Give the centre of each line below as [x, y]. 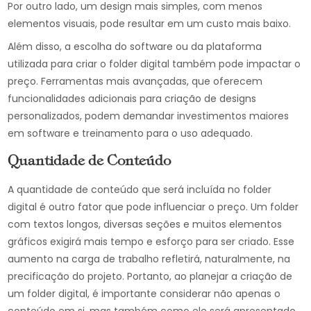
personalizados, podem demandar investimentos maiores [149, 116]
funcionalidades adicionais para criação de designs [132, 99]
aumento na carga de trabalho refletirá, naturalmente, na [149, 259]
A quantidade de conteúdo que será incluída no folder [140, 190]
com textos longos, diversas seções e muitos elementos [145, 224]
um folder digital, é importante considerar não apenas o [144, 294]
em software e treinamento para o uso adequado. [131, 133]
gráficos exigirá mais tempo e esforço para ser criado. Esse [151, 242]
